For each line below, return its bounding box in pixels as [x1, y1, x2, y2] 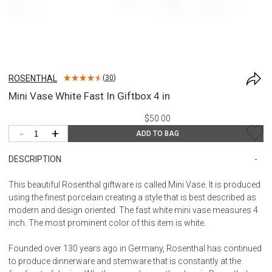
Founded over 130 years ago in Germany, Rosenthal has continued [8, 243, 262, 253]
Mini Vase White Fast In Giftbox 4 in [8, 89, 170, 102]
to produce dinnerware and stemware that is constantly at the [8, 256, 241, 266]
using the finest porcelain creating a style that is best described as [8, 192, 256, 202]
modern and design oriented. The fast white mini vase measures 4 [8, 205, 258, 215]
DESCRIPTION [8, 154, 61, 164]
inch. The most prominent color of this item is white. [8, 217, 206, 228]
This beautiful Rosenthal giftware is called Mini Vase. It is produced [8, 179, 260, 189]
